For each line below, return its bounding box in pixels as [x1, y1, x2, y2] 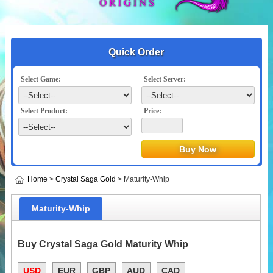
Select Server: [144, 75, 186, 83]
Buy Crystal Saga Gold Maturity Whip [17, 239, 188, 249]
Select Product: [21, 107, 68, 115]
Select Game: [21, 75, 62, 83]
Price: [144, 107, 162, 115]
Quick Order [108, 47, 165, 57]
